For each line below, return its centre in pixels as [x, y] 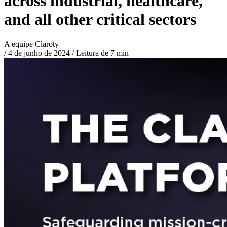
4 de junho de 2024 [39, 53]
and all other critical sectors [100, 19]
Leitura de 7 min [101, 53]
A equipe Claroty [31, 44]
